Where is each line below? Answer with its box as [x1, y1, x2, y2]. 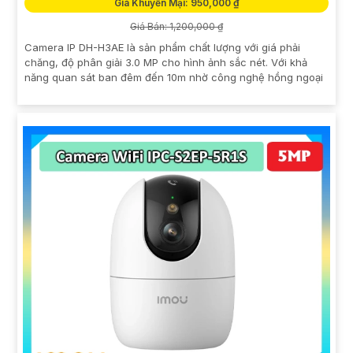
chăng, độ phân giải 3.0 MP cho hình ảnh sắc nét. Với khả [24, 55, 307, 69]
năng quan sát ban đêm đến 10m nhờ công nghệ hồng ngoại [24, 70, 323, 84]
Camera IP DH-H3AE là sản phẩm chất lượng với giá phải [24, 40, 300, 54]
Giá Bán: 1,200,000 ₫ [130, 20, 223, 32]
